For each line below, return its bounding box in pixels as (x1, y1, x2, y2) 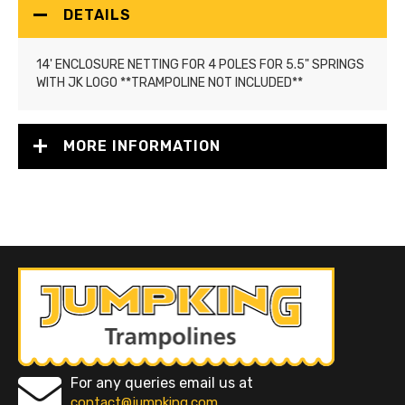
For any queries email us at (71, 373, 253, 391)
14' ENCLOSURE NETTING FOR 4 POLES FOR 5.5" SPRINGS (36, 57, 364, 72)
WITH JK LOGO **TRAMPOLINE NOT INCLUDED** (36, 75, 303, 90)
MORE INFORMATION (63, 137, 221, 155)
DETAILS (63, 6, 131, 24)
